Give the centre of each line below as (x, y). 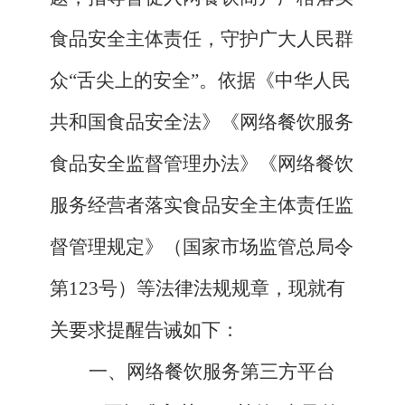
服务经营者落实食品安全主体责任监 (202, 206)
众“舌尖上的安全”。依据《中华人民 (200, 81)
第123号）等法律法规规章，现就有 (198, 289)
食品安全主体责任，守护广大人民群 (202, 39)
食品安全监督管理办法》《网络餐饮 (202, 164)
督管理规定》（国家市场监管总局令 (202, 247)
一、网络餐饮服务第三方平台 (212, 372)
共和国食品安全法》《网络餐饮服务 (202, 122)
